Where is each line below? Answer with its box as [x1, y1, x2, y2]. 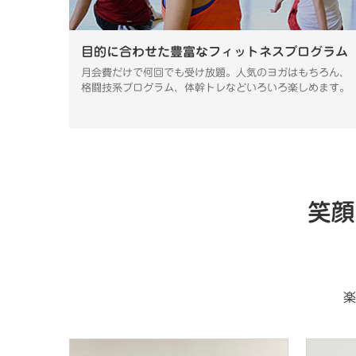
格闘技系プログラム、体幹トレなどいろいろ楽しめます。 [81, 83, 350, 94]
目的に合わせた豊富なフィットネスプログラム [81, 45, 348, 59]
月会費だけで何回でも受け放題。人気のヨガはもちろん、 [81, 68, 350, 79]
